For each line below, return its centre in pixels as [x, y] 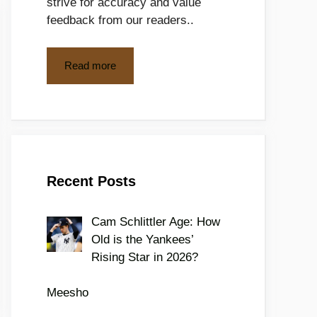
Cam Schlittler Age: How [155, 221]
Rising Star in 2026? [144, 257]
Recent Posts [91, 181]
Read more [90, 65]
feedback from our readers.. [120, 20]
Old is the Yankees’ [142, 239]
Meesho [68, 293]
